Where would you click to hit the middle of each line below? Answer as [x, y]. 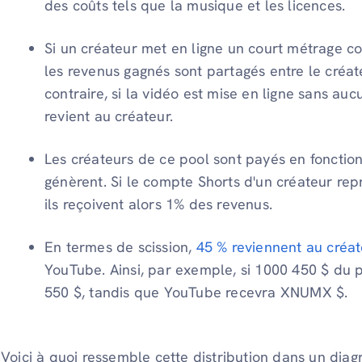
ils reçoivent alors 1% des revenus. [161, 204]
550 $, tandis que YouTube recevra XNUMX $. [198, 292]
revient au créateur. [111, 116]
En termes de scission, [120, 246]
